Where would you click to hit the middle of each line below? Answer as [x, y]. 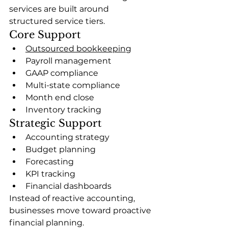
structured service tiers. [57, 21]
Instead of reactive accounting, [73, 198]
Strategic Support [55, 123]
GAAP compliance [62, 73]
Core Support [45, 35]
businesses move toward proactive [81, 211]
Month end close [60, 98]
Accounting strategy [67, 137]
